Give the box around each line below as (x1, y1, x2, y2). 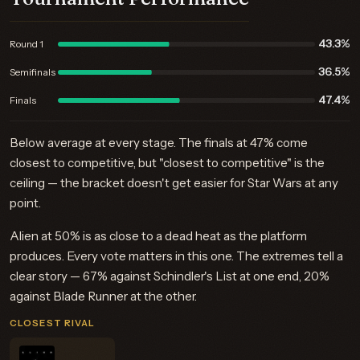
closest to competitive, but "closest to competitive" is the (10, 155, 325, 170)
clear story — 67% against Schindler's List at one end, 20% (10, 268, 329, 284)
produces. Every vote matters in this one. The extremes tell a (10, 248, 343, 264)
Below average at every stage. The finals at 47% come (10, 135, 308, 150)
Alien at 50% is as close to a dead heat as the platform (10, 228, 307, 243)
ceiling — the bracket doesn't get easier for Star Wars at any (10, 175, 338, 190)
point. (10, 195, 41, 211)
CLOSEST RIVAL (10, 317, 96, 329)
